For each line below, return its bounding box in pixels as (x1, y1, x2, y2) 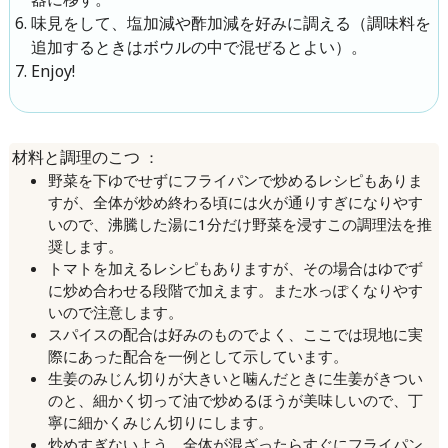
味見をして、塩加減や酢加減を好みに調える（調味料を (30, 11, 431, 34)
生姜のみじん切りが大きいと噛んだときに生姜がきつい (47, 367, 423, 388)
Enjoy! (30, 59, 75, 82)
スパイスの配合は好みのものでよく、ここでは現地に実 (47, 323, 423, 344)
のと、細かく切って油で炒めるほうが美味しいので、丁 (47, 389, 423, 410)
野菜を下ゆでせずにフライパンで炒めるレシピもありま (47, 169, 423, 190)
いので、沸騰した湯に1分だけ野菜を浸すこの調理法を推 (47, 213, 432, 234)
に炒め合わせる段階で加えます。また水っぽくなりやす (47, 279, 423, 300)
